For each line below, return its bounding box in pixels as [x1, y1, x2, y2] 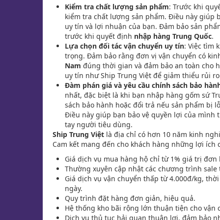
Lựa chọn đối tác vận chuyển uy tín [65, 41, 184, 51]
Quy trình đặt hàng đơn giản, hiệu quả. [65, 193, 195, 203]
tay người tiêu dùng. [65, 119, 133, 129]
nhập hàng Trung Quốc [134, 31, 212, 41]
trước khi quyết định [65, 31, 134, 41]
